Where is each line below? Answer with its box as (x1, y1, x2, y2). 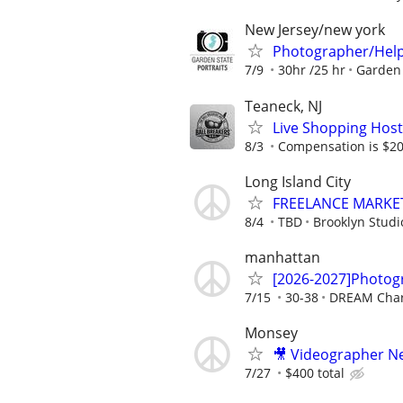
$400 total (285, 364, 345, 382)
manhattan (245, 247, 320, 267)
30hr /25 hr (278, 61, 345, 79)
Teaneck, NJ (245, 95, 322, 116)
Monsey (245, 323, 298, 344)
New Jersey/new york (245, 20, 385, 40)
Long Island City (245, 171, 351, 192)
